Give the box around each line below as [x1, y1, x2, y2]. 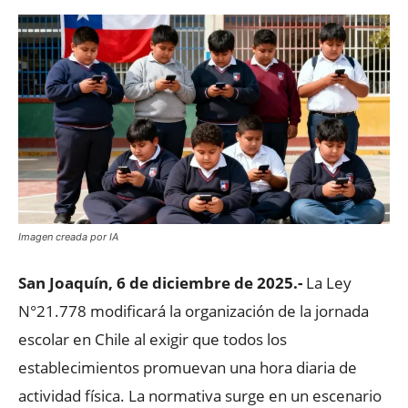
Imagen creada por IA [18, 229, 118, 243]
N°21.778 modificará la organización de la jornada [18, 300, 369, 321]
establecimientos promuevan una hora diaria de [18, 356, 357, 378]
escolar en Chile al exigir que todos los [18, 328, 287, 350]
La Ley [302, 271, 352, 293]
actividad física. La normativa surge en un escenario [18, 384, 382, 406]
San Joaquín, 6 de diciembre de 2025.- [18, 271, 302, 293]
